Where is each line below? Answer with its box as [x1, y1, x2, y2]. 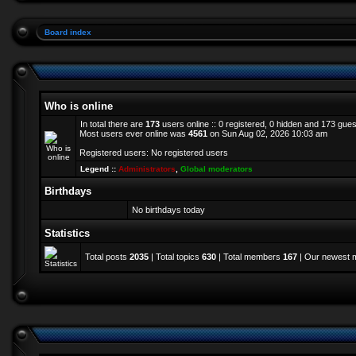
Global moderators [180, 164, 253, 173]
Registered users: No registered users [79, 148, 228, 157]
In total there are [80, 119, 145, 129]
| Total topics [149, 252, 202, 261]
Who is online [44, 100, 113, 112]
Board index [44, 28, 91, 37]
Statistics [44, 227, 90, 239]
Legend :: [80, 164, 118, 173]
